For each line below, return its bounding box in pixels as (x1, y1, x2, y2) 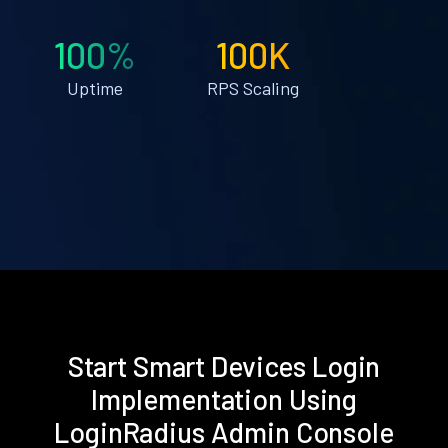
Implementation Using (90, 381, 358, 416)
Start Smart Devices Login (67, 348, 381, 383)
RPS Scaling (206, 76, 299, 99)
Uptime (66, 76, 124, 99)
